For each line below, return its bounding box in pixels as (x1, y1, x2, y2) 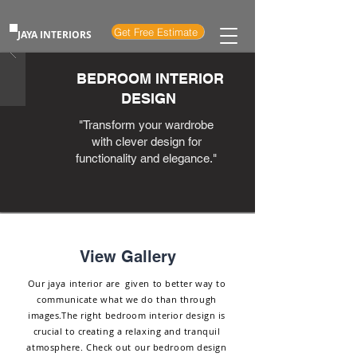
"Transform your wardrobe (79, 118, 214, 131)
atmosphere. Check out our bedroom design (26, 341, 227, 353)
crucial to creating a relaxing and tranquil (33, 325, 221, 337)
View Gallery (79, 247, 176, 266)
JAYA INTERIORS (13, 28, 92, 41)
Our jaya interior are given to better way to (27, 277, 226, 289)
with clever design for (91, 135, 202, 148)
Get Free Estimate (114, 25, 198, 38)
